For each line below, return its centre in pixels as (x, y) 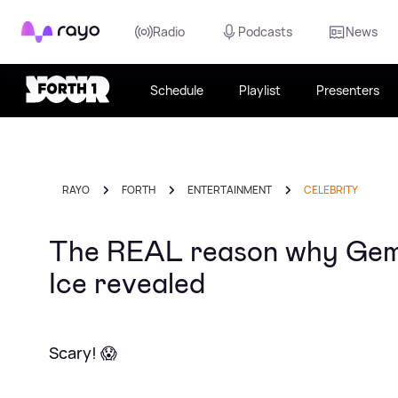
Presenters (348, 90)
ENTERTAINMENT (230, 190)
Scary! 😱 (83, 353)
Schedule (177, 90)
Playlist (260, 90)
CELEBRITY (331, 190)
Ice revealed (127, 283)
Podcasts (265, 32)
